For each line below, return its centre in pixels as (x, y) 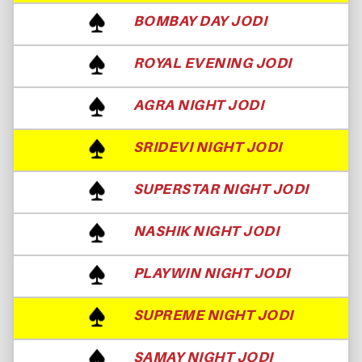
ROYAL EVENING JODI (212, 62)
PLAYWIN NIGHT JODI (211, 272)
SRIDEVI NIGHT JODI (207, 146)
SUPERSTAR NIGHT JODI (221, 188)
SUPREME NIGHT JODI (213, 314)
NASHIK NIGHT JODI (206, 230)
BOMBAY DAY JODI (200, 20)
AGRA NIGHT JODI (198, 104)
